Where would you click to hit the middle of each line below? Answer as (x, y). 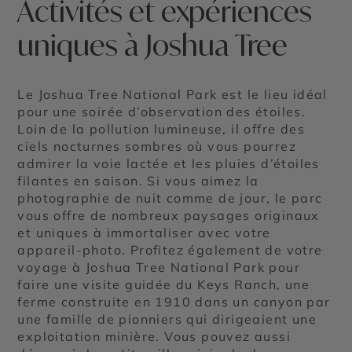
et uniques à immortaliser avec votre (144, 232)
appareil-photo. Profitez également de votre (170, 249)
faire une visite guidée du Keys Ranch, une (164, 284)
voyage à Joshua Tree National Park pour (159, 267)
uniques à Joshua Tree (153, 45)
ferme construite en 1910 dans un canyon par (174, 301)
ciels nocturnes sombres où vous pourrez (157, 146)
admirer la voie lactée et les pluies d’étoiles (169, 163)
